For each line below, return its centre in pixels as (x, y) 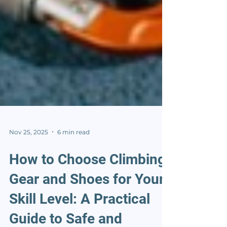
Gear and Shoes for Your (87, 197)
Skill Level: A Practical (80, 217)
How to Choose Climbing (87, 178)
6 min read (73, 150)
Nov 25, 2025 (29, 150)
